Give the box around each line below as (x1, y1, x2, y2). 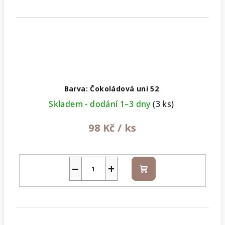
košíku (143, 174, 168, 186)
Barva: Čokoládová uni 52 (64, 83, 159, 93)
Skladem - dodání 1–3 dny (49, 98, 153, 109)
